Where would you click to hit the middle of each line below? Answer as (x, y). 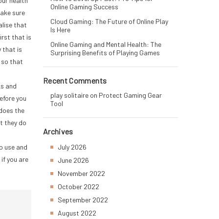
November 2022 (81, 173)
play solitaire (69, 95)
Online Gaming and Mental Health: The (106, 44)
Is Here (60, 30)
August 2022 (77, 213)
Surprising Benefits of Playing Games (105, 53)
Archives (58, 131)
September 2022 (83, 200)
